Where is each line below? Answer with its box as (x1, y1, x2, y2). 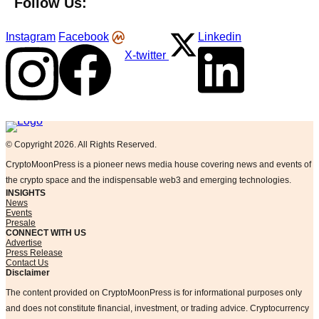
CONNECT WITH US (6, 227, 86, 238)
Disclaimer (6, 267, 50, 278)
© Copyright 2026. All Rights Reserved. (6, 139, 157, 150)
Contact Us (6, 257, 48, 268)
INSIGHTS (6, 187, 46, 198)
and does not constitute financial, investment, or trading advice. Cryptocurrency (6, 303, 309, 313)
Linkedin (198, 31, 241, 43)
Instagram (6, 31, 56, 43)
